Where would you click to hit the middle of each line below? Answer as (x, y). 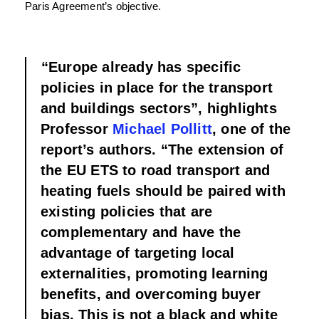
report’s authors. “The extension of (162, 150)
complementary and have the (141, 232)
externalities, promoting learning (155, 274)
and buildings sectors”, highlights (159, 109)
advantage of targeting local (138, 253)
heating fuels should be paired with (163, 191)
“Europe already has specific (141, 67)
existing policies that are (127, 212)
